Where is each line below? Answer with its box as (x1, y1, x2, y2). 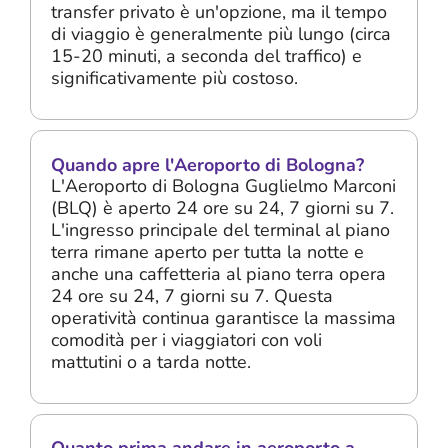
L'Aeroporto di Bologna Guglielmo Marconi (51, 173, 396, 198)
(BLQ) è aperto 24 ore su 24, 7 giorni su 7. (51, 195, 394, 220)
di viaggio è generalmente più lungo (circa (51, 22, 391, 46)
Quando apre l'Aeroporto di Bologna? (51, 152, 364, 177)
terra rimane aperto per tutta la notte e (51, 239, 364, 264)
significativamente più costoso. (51, 66, 298, 90)
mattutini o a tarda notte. (51, 349, 251, 374)
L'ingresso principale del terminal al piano (51, 217, 390, 242)
